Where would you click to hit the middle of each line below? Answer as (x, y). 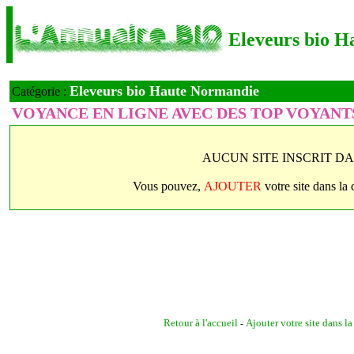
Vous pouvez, (168, 186)
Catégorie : (41, 91)
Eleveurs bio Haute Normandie (164, 91)
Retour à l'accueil (200, 323)
